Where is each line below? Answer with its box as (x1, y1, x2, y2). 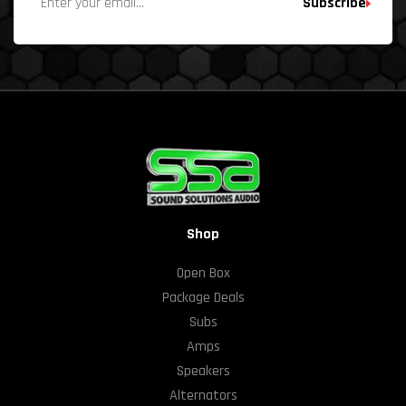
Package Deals (161, 287, 245, 307)
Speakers (176, 361, 230, 381)
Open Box (176, 263, 230, 283)
